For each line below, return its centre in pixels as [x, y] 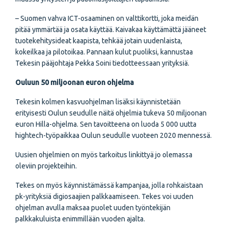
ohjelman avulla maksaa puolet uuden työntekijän [93, 208]
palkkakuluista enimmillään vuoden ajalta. [80, 219]
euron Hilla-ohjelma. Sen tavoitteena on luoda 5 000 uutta [106, 124]
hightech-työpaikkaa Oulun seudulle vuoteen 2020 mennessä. [113, 135]
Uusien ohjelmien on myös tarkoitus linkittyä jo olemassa [104, 155]
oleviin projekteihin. [46, 166]
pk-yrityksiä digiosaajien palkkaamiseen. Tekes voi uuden [104, 196]
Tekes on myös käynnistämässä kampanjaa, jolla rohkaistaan [109, 185]
